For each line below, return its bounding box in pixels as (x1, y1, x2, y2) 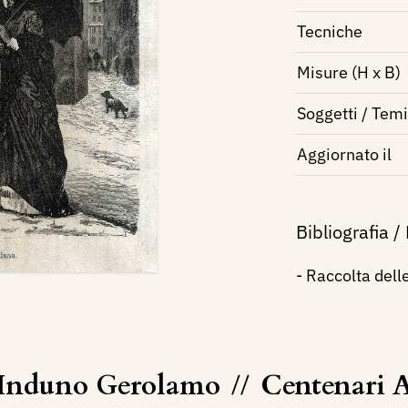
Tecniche (296, 21, 362, 42)
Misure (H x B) (296, 62, 401, 83)
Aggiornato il (296, 144, 392, 165)
